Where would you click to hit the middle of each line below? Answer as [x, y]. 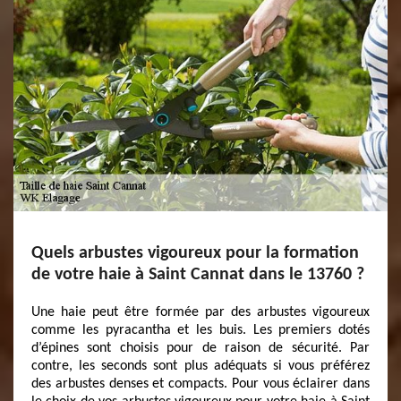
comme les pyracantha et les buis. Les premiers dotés [200, 330]
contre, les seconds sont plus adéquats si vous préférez [200, 366]
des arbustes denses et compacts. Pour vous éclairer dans [200, 384]
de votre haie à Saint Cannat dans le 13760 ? [198, 275]
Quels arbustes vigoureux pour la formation [195, 253]
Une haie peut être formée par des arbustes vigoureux [200, 312]
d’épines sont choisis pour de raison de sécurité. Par [200, 348]
